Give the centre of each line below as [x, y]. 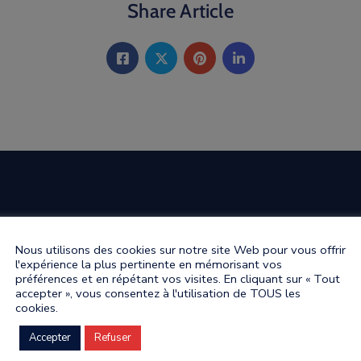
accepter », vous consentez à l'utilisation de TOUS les [158, 293]
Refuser [113, 338]
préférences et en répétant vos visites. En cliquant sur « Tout [178, 279]
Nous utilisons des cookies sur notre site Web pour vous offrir [180, 250]
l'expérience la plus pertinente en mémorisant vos [149, 264]
